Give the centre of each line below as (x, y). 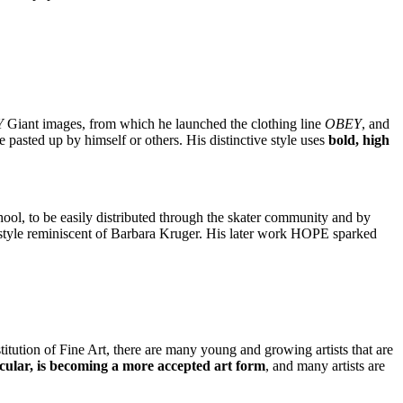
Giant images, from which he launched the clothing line (164, 123)
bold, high (359, 139)
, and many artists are (325, 366)
